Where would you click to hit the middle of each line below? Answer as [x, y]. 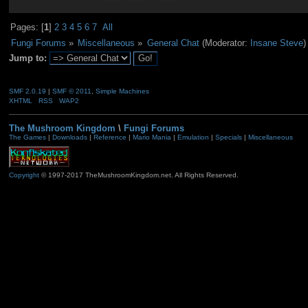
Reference [110, 137]
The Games [27, 137]
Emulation [193, 137]
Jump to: [27, 58]
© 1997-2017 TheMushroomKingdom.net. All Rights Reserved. [139, 175]
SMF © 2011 [71, 91]
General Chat [173, 43]
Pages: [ [27, 27]
